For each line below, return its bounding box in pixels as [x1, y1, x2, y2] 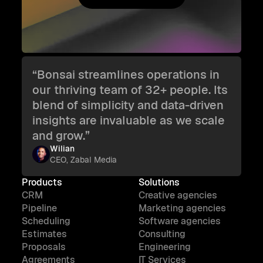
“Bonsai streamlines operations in [32, 67, 220, 82]
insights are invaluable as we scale [32, 113, 225, 128]
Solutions [139, 176, 180, 188]
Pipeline [22, 202, 57, 214]
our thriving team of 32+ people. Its [32, 82, 228, 97]
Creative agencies [139, 189, 217, 201]
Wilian [50, 143, 75, 154]
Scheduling [22, 215, 70, 227]
